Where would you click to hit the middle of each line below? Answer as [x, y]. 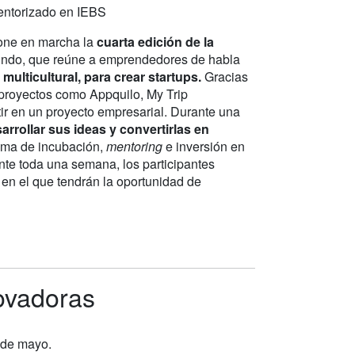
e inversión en [205, 146]
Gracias [225, 76]
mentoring [136, 146]
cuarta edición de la [155, 41]
